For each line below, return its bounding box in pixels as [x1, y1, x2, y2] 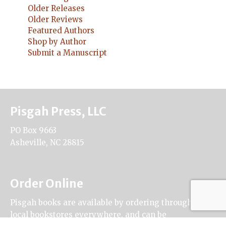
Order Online [10, 176, 83, 191]
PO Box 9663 [10, 125, 56, 135]
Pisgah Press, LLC [10, 104, 106, 119]
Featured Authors [28, 25, 94, 35]
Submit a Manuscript [28, 47, 107, 58]
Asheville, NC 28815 [10, 137, 84, 147]
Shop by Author [28, 36, 86, 46]
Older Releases [28, 3, 85, 13]
